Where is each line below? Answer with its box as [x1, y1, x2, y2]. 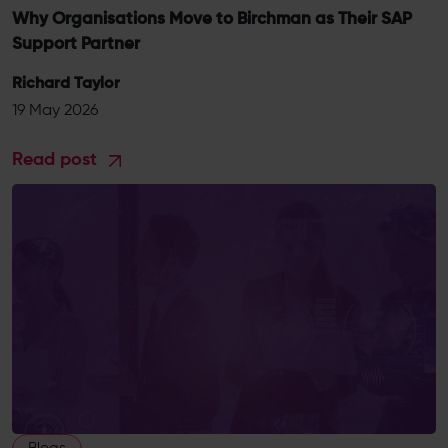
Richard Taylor [12, 76, 120, 92]
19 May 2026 [12, 103, 98, 119]
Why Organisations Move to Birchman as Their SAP [12, 11, 412, 28]
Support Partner [12, 36, 140, 53]
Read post [12, 151, 102, 169]
